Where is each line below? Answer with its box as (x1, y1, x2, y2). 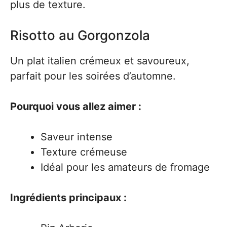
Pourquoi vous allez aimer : (10, 100, 141, 112)
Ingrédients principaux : (10, 192, 127, 204)
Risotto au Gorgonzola (10, 27, 150, 43)
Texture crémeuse (41, 146, 127, 158)
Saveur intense (41, 131, 112, 143)
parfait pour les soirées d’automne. (10, 70, 176, 82)
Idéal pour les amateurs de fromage (41, 161, 210, 173)
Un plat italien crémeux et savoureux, (10, 55, 190, 67)
